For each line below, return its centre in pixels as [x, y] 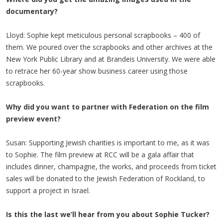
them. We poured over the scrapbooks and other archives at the [109, 47]
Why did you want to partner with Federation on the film [108, 107]
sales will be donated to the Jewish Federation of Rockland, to [106, 178]
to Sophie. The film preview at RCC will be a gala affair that [100, 155]
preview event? [33, 119]
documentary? [32, 11]
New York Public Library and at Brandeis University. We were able [111, 59]
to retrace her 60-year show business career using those [97, 71]
